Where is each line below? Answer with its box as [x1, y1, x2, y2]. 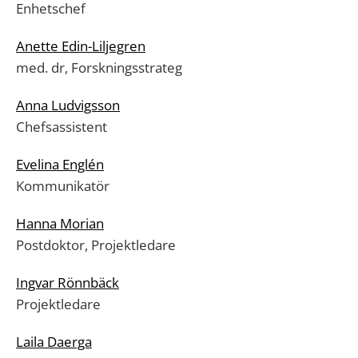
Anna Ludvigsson [16, 96, 120, 114]
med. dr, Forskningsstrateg [16, 58, 182, 77]
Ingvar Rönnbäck [16, 273, 119, 292]
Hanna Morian [16, 214, 104, 233]
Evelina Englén [16, 155, 104, 173]
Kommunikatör [16, 177, 109, 195]
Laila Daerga [16, 332, 92, 351]
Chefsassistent [16, 117, 107, 136]
